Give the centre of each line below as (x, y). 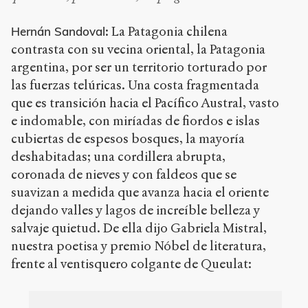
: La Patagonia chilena (166, 31)
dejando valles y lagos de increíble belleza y (135, 210)
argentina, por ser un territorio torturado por (139, 67)
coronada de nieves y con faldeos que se (124, 174)
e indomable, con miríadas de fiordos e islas (135, 121)
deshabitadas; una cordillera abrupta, (118, 156)
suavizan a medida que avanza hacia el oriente (140, 192)
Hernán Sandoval (58, 31)
